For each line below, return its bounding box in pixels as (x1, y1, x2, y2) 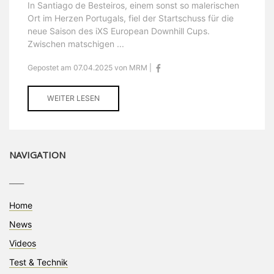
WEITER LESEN (47, 94, 100, 103)
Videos (9, 238, 36, 249)
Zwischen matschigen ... (28, 39, 124, 50)
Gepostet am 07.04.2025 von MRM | (28, 63, 154, 73)
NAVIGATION (9, 149, 65, 161)
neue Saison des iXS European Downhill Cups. (28, 26, 210, 37)
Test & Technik (9, 257, 68, 268)
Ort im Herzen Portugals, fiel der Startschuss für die (28, 13, 234, 24)
